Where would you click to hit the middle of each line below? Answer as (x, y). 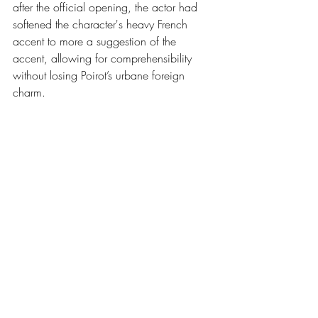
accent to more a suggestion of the (96, 42)
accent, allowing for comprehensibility (104, 59)
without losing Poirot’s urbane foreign (100, 76)
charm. (29, 93)
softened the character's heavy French (102, 24)
